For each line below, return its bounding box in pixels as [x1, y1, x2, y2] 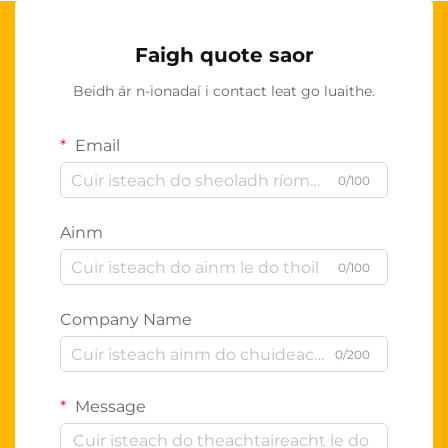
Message [71, 397, 146, 417]
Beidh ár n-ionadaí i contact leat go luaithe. [73, 82, 375, 101]
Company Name [60, 310, 192, 330]
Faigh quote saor [134, 43, 314, 68]
